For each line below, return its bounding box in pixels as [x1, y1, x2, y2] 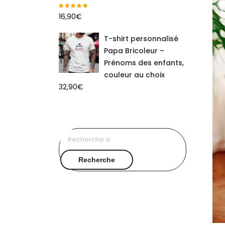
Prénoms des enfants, [104, 58, 184, 68]
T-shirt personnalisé [104, 34, 178, 44]
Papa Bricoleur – [104, 46, 164, 56]
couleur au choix [104, 70, 165, 80]
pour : [124, 142, 144, 153]
